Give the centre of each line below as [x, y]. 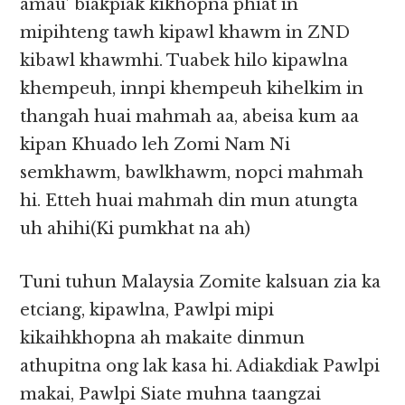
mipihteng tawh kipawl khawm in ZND [185, 33]
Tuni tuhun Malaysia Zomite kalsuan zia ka [201, 283]
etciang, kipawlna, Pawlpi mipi [147, 311]
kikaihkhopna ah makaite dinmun [163, 339]
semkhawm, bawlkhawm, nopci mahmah [192, 173]
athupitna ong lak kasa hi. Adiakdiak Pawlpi [200, 367]
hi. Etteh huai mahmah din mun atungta [189, 201]
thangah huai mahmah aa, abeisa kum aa [190, 117]
